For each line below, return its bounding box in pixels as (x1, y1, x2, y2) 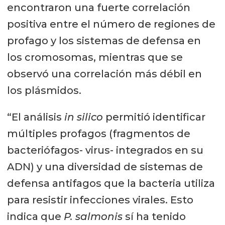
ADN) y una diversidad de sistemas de (7, 160, 203, 173)
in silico (64, 110, 103, 123)
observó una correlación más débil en (7, 67, 202, 80)
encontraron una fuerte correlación (7, 1, 190, 14)
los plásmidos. (7, 84, 81, 96)
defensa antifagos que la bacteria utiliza (7, 177, 215, 189)
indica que (7, 210, 64, 222)
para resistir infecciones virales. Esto (7, 193, 193, 206)
